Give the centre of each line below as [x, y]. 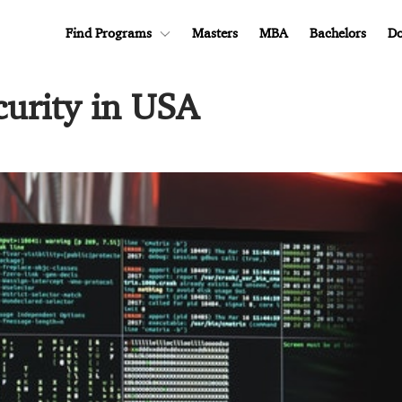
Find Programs [109, 33]
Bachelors [338, 33]
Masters [215, 33]
